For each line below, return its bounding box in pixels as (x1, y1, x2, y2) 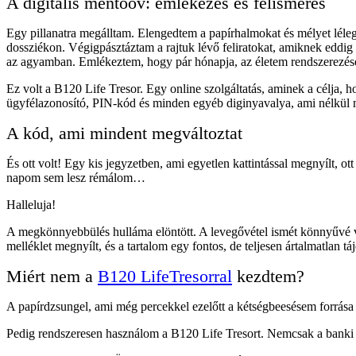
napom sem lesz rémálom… (6, 170, 145, 184)
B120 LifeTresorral (98, 265, 232, 286)
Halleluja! (6, 197, 56, 211)
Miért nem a (6, 265, 98, 286)
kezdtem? (232, 265, 304, 286)
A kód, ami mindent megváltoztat (6, 122, 242, 143)
